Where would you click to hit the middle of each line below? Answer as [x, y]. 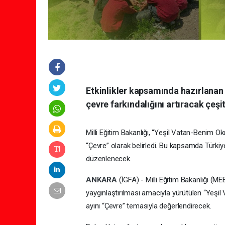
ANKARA [102, 180]
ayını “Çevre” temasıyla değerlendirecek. [149, 206]
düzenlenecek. [109, 159]
